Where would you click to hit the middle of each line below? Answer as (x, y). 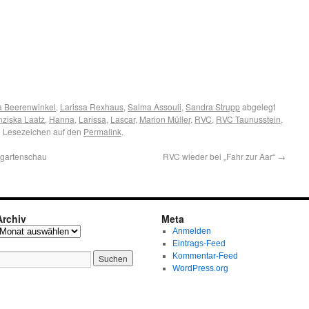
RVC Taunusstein (248, 119)
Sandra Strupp (213, 107)
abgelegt (258, 107)
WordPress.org (200, 268)
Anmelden (191, 231)
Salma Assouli (154, 107)
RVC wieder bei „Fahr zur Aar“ (220, 156)
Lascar (123, 119)
